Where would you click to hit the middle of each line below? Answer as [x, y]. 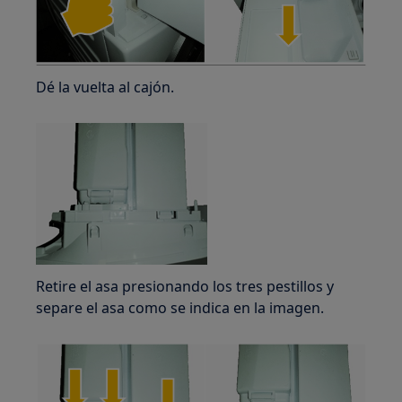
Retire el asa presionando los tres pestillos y [185, 287]
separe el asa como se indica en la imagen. [180, 308]
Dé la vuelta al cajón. [105, 87]
